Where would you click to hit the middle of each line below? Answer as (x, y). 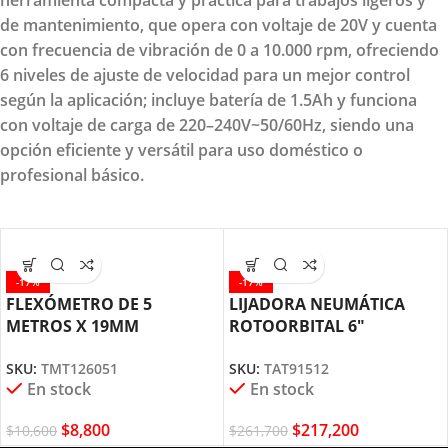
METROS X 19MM (72, 325)
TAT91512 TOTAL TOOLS (322, 347)
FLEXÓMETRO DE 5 (79, 303)
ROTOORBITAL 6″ (297, 325)
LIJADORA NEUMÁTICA (317, 303)
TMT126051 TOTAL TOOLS (105, 347)
